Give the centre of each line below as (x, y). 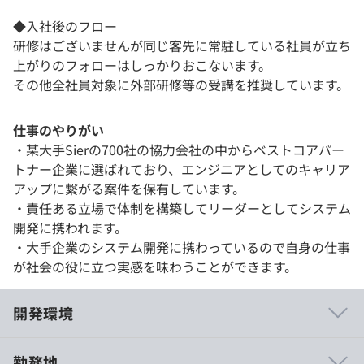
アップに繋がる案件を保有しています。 (129, 188)
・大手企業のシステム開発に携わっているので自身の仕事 (182, 247)
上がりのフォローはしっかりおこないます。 (142, 65)
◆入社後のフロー (65, 26)
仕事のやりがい (58, 130)
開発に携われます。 (70, 227)
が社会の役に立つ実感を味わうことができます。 (155, 266)
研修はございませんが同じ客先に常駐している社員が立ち (182, 45)
